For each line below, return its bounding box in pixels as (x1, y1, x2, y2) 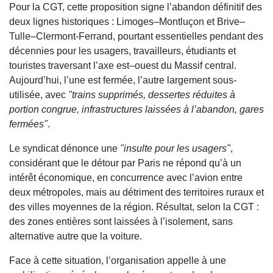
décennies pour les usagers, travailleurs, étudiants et (9, 46, 236, 57)
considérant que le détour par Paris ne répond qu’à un (9, 158, 241, 169)
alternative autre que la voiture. (9, 231, 142, 242)
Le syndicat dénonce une (9, 143, 120, 154)
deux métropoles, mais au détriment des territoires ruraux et (9, 187, 264, 198)
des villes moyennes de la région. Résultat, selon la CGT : (9, 202, 259, 213)
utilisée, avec (9, 90, 68, 101)
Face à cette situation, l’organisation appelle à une (9, 255, 226, 266)
